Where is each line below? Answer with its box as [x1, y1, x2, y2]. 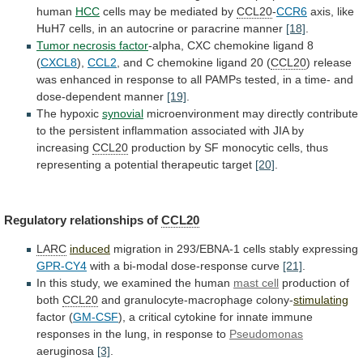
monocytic [222, 140, 274, 154]
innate [237, 310, 268, 324]
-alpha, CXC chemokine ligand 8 [148, 38, 314, 52]
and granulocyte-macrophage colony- [98, 293, 293, 307]
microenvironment [147, 106, 239, 120]
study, [70, 276, 100, 290]
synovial [102, 106, 143, 120]
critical [139, 310, 171, 324]
